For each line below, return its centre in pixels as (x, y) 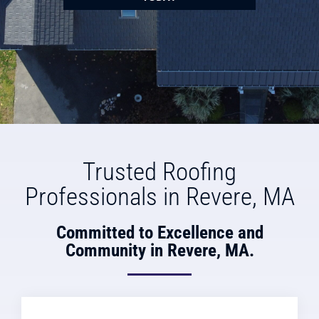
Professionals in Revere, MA (159, 197)
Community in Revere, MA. (159, 251)
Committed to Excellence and (159, 233)
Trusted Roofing (159, 172)
